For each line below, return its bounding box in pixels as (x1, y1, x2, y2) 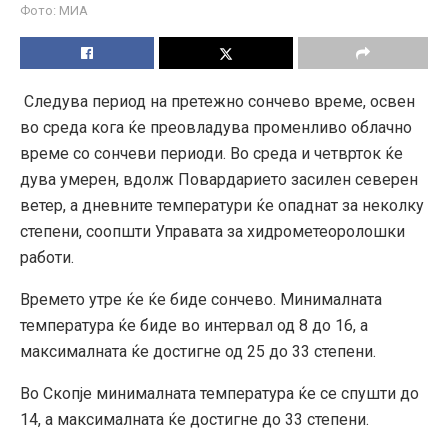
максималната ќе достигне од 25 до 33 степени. (20, 342, 376, 362)
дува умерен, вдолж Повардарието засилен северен (20, 170, 418, 190)
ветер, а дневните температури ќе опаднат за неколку (20, 196, 424, 216)
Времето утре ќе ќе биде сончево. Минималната (20, 290, 382, 310)
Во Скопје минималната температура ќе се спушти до (20, 384, 419, 404)
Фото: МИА (20, 3, 88, 19)
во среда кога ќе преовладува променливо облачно (20, 118, 412, 138)
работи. (20, 248, 74, 268)
